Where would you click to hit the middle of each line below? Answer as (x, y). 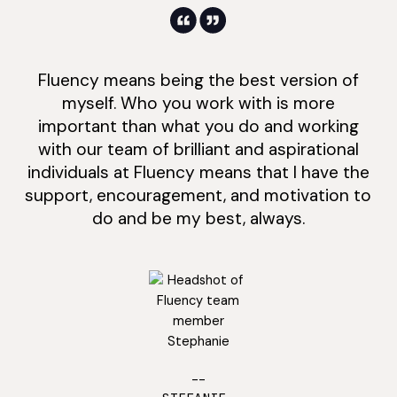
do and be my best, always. (198, 218)
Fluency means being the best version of (198, 80)
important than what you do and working (198, 126)
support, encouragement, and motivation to (198, 195)
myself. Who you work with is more (198, 103)
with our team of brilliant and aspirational (198, 149)
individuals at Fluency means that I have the (198, 172)
